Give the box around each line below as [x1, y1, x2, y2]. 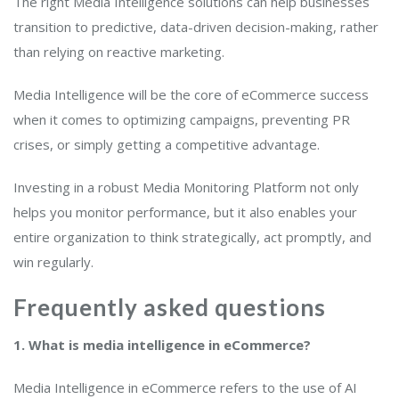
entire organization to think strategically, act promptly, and [13, 227, 371, 246]
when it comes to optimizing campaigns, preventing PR [13, 110, 350, 128]
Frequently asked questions [13, 292, 326, 322]
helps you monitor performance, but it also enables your [13, 202, 357, 221]
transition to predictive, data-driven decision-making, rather [13, 17, 379, 36]
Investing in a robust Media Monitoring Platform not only [13, 177, 359, 196]
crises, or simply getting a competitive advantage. [13, 134, 320, 153]
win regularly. [13, 252, 94, 271]
